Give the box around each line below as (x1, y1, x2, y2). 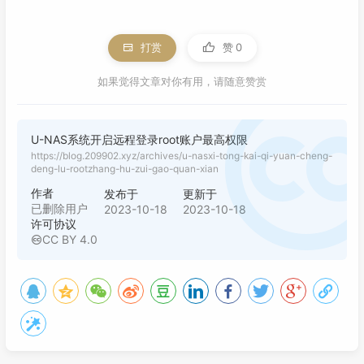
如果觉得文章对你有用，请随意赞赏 (97, 75, 266, 88)
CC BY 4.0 (42, 232, 97, 247)
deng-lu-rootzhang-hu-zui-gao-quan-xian (31, 162, 219, 175)
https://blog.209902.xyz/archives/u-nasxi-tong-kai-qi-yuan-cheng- (31, 149, 332, 162)
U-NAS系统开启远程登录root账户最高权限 (31, 132, 248, 146)
